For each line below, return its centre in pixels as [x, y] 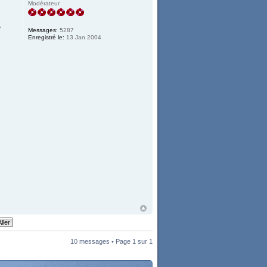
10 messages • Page [101, 242]
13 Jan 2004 [83, 37]
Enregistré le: [46, 37]
